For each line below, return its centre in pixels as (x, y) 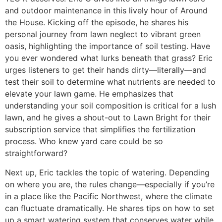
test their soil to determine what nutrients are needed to (110, 82)
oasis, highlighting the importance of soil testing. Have (108, 46)
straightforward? (36, 153)
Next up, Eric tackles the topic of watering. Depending (107, 172)
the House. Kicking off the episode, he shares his (97, 23)
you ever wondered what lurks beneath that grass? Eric (109, 58)
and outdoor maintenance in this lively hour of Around (106, 11)
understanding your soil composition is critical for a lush (111, 106)
